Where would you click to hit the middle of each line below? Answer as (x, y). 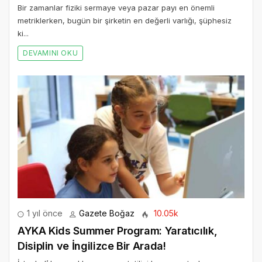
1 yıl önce (44, 213)
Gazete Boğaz (107, 213)
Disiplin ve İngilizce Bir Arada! (92, 246)
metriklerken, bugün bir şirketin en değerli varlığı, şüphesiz (125, 21)
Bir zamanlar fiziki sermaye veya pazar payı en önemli (116, 8)
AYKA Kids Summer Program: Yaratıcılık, (118, 231)
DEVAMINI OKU (51, 53)
